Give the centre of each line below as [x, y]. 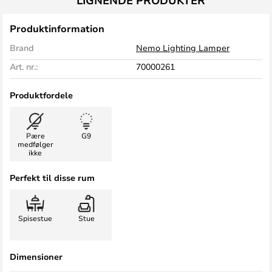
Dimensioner [36, 257]
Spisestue [35, 218]
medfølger [35, 144]
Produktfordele [41, 95]
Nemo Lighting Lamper [183, 48]
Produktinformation [57, 29]
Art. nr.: [24, 66]
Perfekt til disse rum [52, 178]
